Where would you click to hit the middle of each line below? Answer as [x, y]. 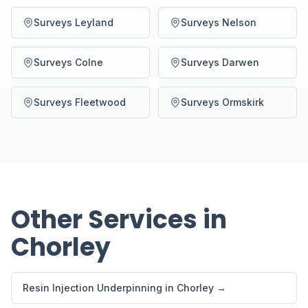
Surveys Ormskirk [222, 102]
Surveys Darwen [220, 62]
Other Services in [119, 220]
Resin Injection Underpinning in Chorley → [124, 288]
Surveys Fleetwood [80, 102]
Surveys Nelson [219, 22]
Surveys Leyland [74, 22]
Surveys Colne [68, 62]
